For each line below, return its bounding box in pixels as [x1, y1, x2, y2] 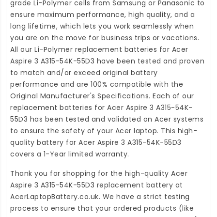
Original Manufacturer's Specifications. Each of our [10, 91, 194, 101]
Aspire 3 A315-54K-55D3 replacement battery [10, 180, 173, 190]
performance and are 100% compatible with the [10, 79, 183, 90]
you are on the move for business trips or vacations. [10, 33, 199, 43]
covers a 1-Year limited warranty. [10, 149, 129, 159]
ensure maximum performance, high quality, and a [10, 10, 195, 20]
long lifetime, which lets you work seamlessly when [10, 21, 194, 31]
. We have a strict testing [98, 192, 190, 202]
